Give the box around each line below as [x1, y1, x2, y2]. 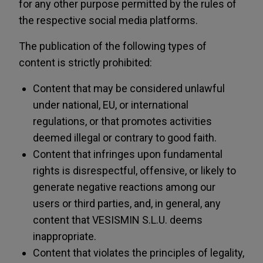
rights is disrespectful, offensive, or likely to [33, 164, 236, 177]
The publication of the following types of [19, 40, 207, 52]
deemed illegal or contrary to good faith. [33, 131, 217, 144]
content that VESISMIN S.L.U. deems [33, 214, 203, 226]
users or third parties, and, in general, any [33, 197, 221, 210]
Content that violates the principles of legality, [33, 247, 244, 259]
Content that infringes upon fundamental [33, 148, 222, 160]
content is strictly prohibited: [19, 56, 152, 69]
